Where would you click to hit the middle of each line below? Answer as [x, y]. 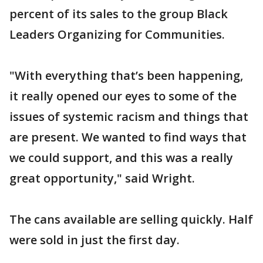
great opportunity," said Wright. [102, 178]
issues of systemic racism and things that [129, 116]
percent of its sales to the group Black [119, 14]
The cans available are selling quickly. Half [131, 219]
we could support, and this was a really [121, 157]
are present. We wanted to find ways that [128, 137]
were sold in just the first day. [95, 240]
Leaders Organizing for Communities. [117, 34]
